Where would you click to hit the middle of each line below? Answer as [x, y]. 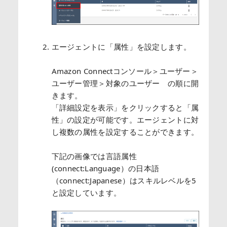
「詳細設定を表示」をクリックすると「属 [125, 108]
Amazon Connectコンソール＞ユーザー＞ [125, 71]
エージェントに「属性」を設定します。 [121, 47]
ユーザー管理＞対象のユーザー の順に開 [125, 83]
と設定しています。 [86, 193]
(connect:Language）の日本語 [105, 168]
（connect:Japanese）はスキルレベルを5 [124, 181]
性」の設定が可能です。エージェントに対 [125, 120]
